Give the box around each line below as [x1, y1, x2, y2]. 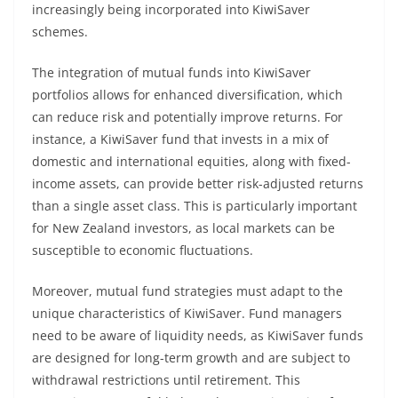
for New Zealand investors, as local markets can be [32, 219, 335, 236]
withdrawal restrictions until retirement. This [32, 371, 300, 388]
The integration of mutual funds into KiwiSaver [32, 64, 311, 81]
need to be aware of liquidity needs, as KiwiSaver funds [32, 327, 363, 344]
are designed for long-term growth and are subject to [32, 349, 350, 366]
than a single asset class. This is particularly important [32, 197, 357, 214]
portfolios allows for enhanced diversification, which [32, 86, 343, 103]
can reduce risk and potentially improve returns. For [32, 108, 343, 125]
